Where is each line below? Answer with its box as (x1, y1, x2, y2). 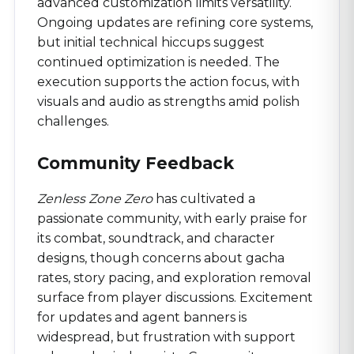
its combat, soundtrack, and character (37, 230, 275, 246)
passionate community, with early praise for (37, 210, 307, 226)
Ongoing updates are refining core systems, (37, 14, 313, 30)
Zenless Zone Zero (37, 190, 153, 206)
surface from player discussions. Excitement (37, 289, 313, 305)
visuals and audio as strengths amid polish (37, 93, 299, 109)
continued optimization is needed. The (37, 54, 280, 70)
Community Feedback (37, 153, 234, 173)
